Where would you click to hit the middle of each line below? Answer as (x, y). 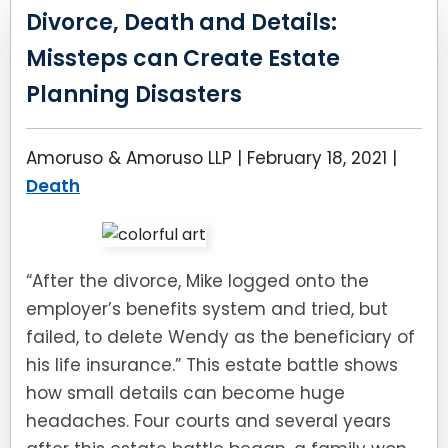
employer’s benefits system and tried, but (207, 309)
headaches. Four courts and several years (208, 421)
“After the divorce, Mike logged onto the (197, 281)
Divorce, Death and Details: (181, 22)
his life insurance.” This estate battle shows (212, 365)
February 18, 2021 (317, 158)
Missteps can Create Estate (183, 58)
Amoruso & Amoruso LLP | (136, 158)
